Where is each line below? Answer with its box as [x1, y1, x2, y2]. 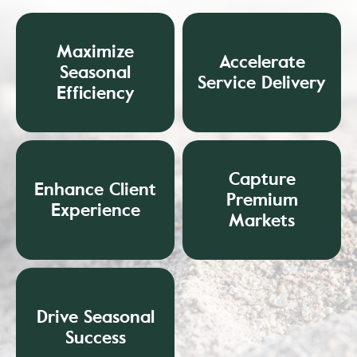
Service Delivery [198, 69, 326, 95]
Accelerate [218, 49, 305, 74]
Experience [50, 197, 140, 222]
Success [65, 324, 126, 350]
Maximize [57, 38, 134, 64]
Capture [228, 166, 296, 191]
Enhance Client [34, 176, 156, 202]
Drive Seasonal [36, 304, 155, 329]
